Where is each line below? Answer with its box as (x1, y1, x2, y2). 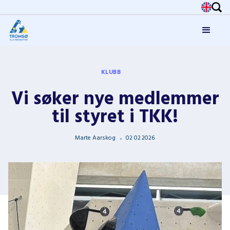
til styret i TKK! (52, 103, 178, 132)
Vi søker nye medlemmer (11, 85, 219, 114)
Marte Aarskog (75, 133, 116, 143)
